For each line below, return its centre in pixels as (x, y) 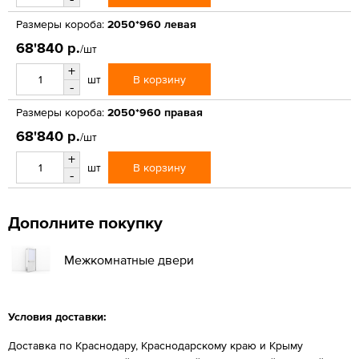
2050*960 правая (155, 112)
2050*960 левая (152, 24)
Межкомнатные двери (129, 259)
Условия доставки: (57, 316)
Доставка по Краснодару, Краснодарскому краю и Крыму (155, 345)
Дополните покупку (85, 222)
